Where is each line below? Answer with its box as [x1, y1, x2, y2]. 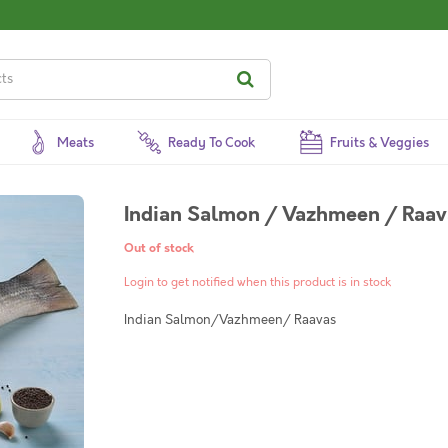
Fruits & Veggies [329, 134, 429, 152]
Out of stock [124, 240, 194, 257]
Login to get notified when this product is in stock [124, 274, 391, 290]
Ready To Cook [168, 134, 256, 152]
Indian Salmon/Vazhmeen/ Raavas [124, 311, 336, 329]
